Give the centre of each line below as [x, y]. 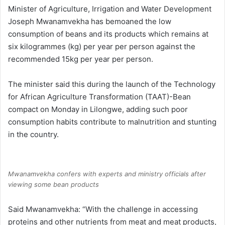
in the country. [33, 134]
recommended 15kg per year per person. [81, 59]
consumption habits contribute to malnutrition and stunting [112, 122]
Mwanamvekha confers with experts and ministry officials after [107, 174]
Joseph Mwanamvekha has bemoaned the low [90, 21]
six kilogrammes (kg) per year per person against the [102, 46]
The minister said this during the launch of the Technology [112, 84]
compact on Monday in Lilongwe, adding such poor [98, 109]
